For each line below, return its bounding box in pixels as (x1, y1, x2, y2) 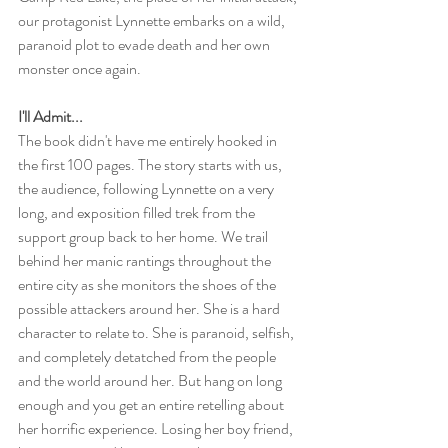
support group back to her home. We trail (18, 224, 271, 248)
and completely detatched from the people (18, 344, 279, 368)
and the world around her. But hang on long (18, 368, 285, 392)
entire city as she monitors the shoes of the (18, 272, 279, 296)
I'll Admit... (18, 104, 83, 128)
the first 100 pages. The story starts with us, (18, 152, 285, 176)
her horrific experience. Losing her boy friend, (18, 416, 296, 440)
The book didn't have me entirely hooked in (18, 128, 280, 152)
